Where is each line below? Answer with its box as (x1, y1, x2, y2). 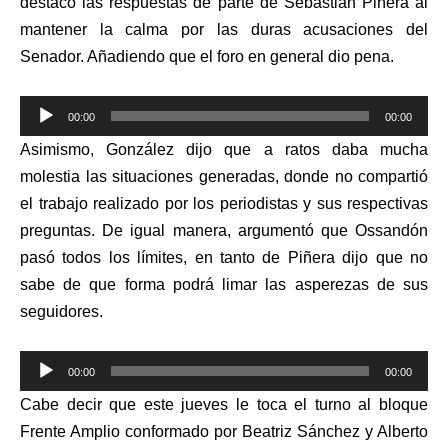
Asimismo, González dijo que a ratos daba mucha (20, 141, 428, 159)
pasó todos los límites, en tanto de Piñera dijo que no (20, 249, 428, 267)
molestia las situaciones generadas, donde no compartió (20, 168, 428, 186)
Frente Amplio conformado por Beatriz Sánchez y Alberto (20, 423, 428, 441)
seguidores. (20, 303, 103, 321)
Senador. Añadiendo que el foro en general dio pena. (20, 48, 394, 66)
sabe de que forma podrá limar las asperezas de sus (20, 276, 428, 294)
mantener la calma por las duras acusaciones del (20, 21, 428, 39)
